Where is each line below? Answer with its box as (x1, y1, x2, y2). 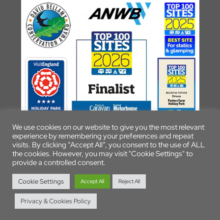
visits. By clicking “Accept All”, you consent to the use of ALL (12, 140, 205, 149)
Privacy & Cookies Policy (21, 197, 91, 205)
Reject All (118, 178, 140, 185)
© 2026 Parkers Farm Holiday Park (43, 161, 177, 172)
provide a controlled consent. (12, 158, 106, 167)
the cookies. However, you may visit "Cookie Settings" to (12, 149, 193, 158)
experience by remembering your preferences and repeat (12, 131, 193, 140)
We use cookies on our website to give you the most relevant (12, 122, 204, 132)
